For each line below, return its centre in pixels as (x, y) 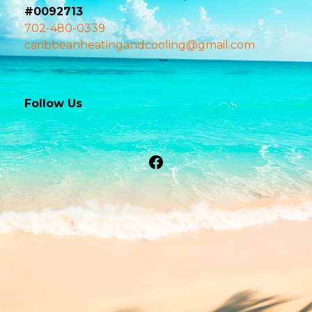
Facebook (187, 161)
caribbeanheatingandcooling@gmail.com (139, 45)
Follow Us (53, 104)
